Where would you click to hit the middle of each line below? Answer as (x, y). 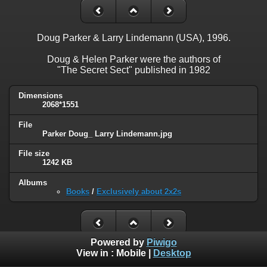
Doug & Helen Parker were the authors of (133, 59)
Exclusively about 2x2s (139, 192)
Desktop (172, 253)
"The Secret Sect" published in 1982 (133, 70)
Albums (33, 183)
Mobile (131, 253)
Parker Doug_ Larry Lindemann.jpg (107, 133)
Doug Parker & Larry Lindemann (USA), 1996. (133, 38)
